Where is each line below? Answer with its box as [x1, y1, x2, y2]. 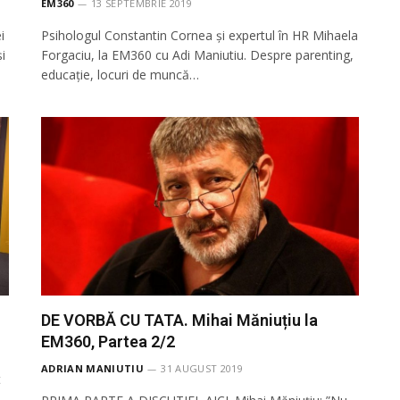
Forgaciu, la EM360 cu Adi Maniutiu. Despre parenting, [41, 46, 354, 63]
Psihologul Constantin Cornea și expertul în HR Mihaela [41, 26, 358, 44]
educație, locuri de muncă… [41, 65, 199, 83]
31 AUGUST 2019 [161, 362, 243, 375]
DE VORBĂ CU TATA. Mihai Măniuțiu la [41, 311, 318, 329]
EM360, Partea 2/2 [41, 332, 175, 351]
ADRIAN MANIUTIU [41, 362, 144, 375]
